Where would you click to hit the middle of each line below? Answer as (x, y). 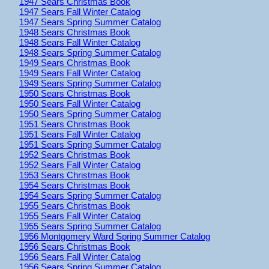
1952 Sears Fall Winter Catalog (80, 165)
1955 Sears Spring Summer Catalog (90, 226)
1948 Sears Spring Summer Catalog (90, 52)
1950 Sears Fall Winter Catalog (80, 103)
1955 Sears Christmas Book (75, 205)
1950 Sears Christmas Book (75, 93)
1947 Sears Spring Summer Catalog (90, 22)
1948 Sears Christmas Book (75, 32)
